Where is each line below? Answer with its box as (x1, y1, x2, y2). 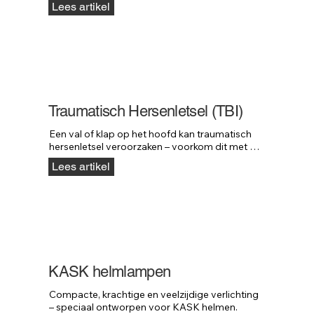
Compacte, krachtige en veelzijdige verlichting (49, 287, 259, 301)
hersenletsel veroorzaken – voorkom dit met (49, 140, 248, 153)
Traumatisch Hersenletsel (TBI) (48, 102, 243, 121)
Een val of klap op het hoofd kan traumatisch (49, 128, 252, 141)
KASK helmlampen (48, 262, 171, 280)
